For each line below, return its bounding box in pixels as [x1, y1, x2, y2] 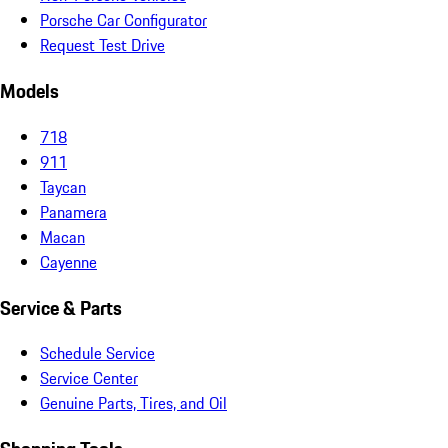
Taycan [40, 174, 86, 199]
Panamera [40, 199, 107, 224]
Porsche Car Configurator [40, 8, 207, 33]
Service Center [40, 366, 138, 391]
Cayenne [40, 249, 97, 274]
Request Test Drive [40, 33, 165, 58]
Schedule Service [40, 341, 155, 366]
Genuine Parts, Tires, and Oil [40, 391, 227, 416]
